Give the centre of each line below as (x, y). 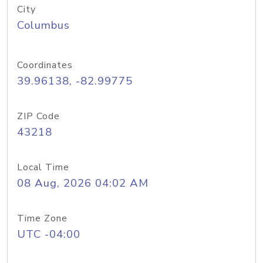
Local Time (43, 167)
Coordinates (45, 65)
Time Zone (42, 218)
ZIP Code (38, 116)
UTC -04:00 (49, 234)
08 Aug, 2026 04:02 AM (83, 183)
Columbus (43, 25)
